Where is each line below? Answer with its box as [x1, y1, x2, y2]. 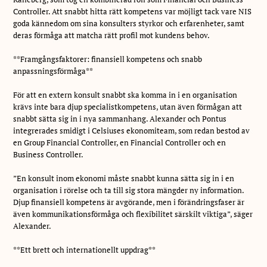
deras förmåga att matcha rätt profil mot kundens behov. [13, 29, 210, 41]
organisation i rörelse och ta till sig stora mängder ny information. [13, 184, 244, 195]
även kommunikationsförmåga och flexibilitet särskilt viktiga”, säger [13, 208, 253, 219]
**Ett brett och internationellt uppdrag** [13, 244, 156, 255]
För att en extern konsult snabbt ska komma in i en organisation [13, 89, 238, 100]
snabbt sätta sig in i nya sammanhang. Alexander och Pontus [13, 113, 227, 124]
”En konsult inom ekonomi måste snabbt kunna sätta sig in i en [13, 172, 235, 184]
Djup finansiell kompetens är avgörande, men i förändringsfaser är [13, 196, 245, 207]
